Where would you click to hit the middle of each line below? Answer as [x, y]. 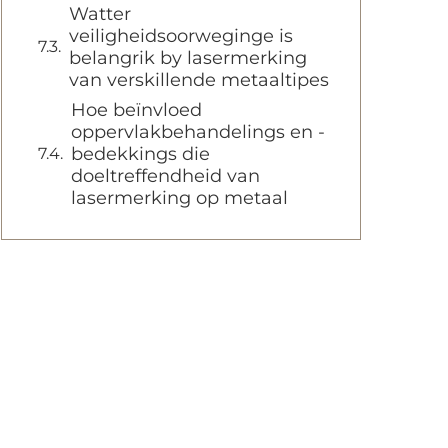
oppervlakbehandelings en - [198, 132]
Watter [100, 14]
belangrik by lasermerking [188, 58]
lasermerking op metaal [179, 198]
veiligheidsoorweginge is [181, 36]
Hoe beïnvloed [136, 110]
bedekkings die [140, 154]
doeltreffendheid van [165, 176]
